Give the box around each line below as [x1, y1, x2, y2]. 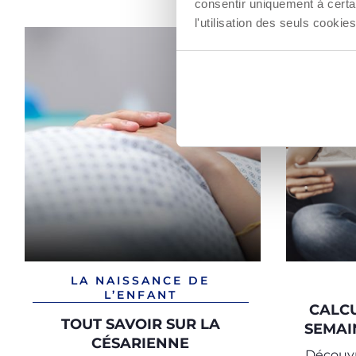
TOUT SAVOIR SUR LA [60, 315, 220, 333]
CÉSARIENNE [91, 335, 190, 352]
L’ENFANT [103, 288, 177, 302]
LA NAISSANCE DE [71, 273, 211, 288]
